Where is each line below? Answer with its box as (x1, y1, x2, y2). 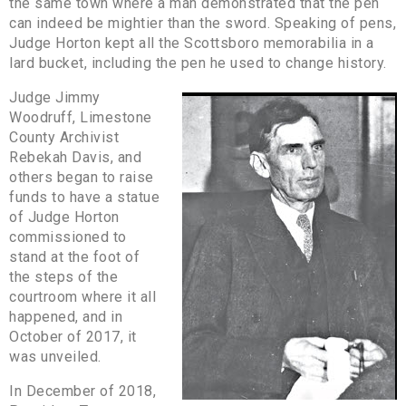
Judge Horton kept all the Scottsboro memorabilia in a (9, 34, 374, 52)
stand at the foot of (9, 247, 140, 266)
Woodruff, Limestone (9, 108, 152, 126)
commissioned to (9, 227, 127, 246)
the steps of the (9, 267, 118, 285)
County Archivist (9, 128, 119, 146)
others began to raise (9, 168, 154, 186)
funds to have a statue (9, 188, 159, 206)
